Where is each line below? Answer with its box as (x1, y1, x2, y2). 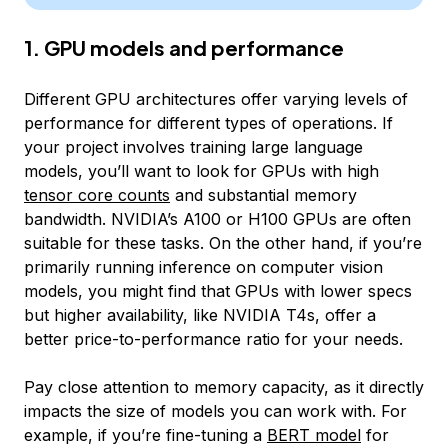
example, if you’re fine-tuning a (24, 425, 267, 445)
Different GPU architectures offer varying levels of (24, 89, 408, 109)
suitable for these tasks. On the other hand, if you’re (24, 233, 422, 253)
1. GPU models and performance (24, 35, 344, 60)
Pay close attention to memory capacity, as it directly (24, 377, 424, 397)
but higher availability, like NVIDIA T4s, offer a (24, 305, 376, 325)
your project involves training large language (24, 137, 363, 157)
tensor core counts (24, 185, 170, 205)
